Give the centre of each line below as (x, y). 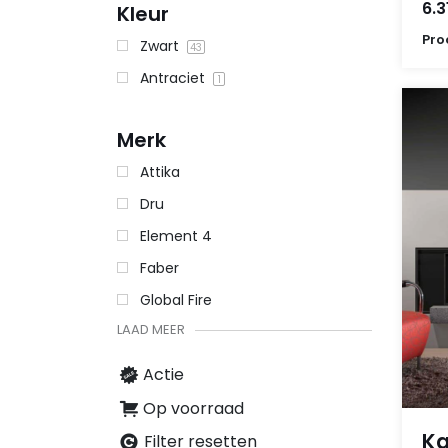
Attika (160, 172)
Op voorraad (193, 408)
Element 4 (176, 236)
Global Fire (176, 300)
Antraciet (174, 78)
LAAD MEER (151, 329)
